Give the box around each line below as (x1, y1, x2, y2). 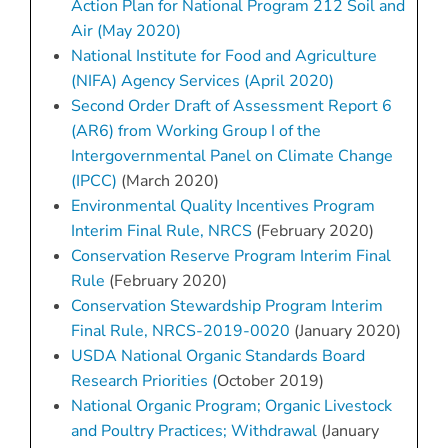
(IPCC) (70, 170, 121, 193)
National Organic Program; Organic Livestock (70, 395, 392, 418)
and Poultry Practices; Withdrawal (70, 420, 317, 443)
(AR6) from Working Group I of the (70, 120, 321, 143)
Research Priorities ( (70, 370, 217, 393)
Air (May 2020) (70, 20, 181, 43)
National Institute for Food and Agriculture (70, 45, 377, 68)
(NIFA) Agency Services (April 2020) (70, 70, 334, 93)
